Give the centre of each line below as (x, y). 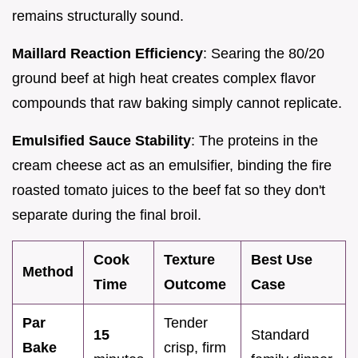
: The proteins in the (255, 140)
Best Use (282, 259)
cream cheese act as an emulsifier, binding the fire (172, 165)
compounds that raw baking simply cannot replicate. (177, 103)
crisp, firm (195, 347)
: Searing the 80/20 (264, 53)
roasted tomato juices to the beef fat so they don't (169, 190)
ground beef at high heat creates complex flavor (164, 78)
